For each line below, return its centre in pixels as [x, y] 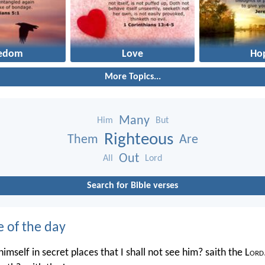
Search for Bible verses [132, 185]
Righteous [138, 140]
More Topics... [132, 77]
